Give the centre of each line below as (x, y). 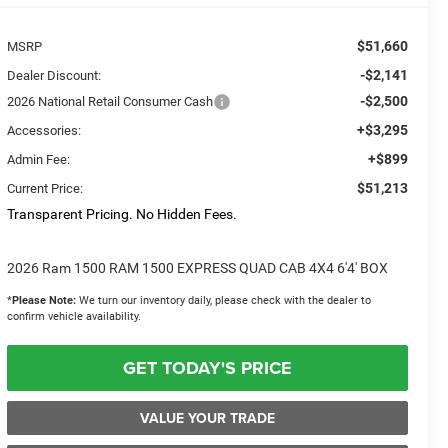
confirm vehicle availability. (74, 317)
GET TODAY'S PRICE (208, 368)
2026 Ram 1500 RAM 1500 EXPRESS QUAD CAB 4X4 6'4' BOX (198, 268)
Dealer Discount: (54, 76)
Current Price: (45, 189)
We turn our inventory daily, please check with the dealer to (224, 301)
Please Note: (44, 301)
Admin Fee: (39, 160)
